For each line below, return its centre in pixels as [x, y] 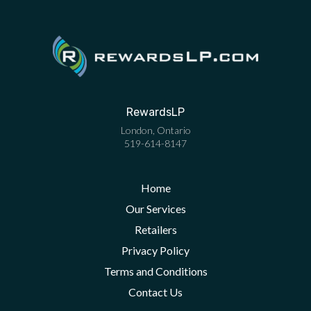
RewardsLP [155, 112]
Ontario [174, 130]
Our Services [155, 209]
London [136, 130]
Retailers [155, 229]
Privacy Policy [155, 250]
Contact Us [155, 292]
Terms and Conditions [155, 271]
